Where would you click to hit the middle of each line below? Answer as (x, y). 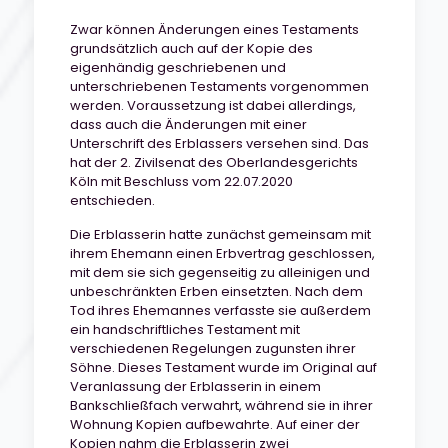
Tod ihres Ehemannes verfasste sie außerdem (220, 310)
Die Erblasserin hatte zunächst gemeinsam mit (220, 234)
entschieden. (112, 200)
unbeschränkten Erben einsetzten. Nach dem (216, 291)
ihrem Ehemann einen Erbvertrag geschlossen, (222, 253)
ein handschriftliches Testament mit (184, 329)
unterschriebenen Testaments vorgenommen (219, 86)
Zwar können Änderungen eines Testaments (214, 29)
